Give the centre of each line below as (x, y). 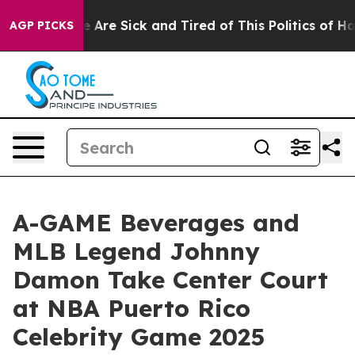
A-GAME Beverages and (156, 223)
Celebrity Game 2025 (139, 337)
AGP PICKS (42, 25)
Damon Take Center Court (170, 280)
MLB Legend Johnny (136, 251)
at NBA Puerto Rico (132, 308)
